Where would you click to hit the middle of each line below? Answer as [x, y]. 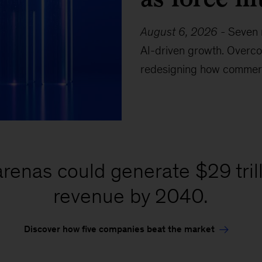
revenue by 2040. [131, 195]
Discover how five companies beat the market [119, 229]
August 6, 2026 [179, 32]
